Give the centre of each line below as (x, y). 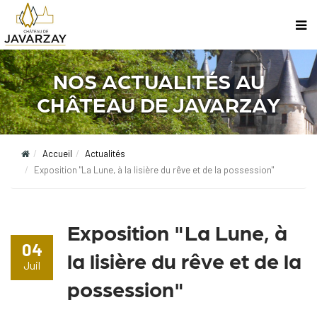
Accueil (57, 154)
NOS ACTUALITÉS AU (158, 80)
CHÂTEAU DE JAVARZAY (158, 103)
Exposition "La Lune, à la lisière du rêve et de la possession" (154, 170)
